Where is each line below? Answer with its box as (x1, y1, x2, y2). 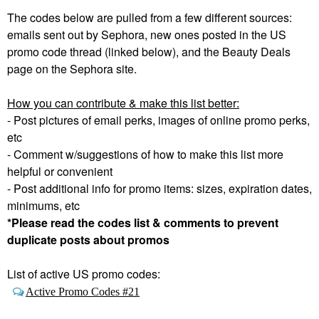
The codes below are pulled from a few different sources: (7, 9, 292, 26)
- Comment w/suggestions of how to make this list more (7, 146, 283, 162)
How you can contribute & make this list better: (7, 95, 239, 111)
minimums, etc (7, 197, 83, 214)
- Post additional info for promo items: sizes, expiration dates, (7, 180, 312, 197)
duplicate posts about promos (7, 231, 172, 248)
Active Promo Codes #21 (26, 286, 140, 297)
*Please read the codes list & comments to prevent (7, 214, 278, 231)
